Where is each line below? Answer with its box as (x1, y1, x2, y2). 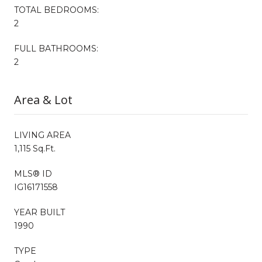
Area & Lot (14, 91, 73, 108)
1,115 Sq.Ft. (14, 143, 56, 154)
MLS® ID (14, 168, 52, 179)
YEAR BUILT (14, 206, 65, 218)
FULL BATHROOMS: (14, 43, 98, 54)
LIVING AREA (14, 129, 71, 140)
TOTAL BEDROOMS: (14, 4, 99, 15)
